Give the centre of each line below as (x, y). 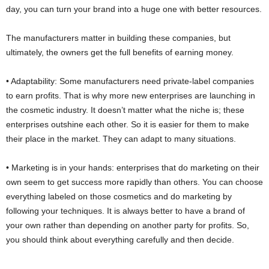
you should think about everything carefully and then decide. (120, 240)
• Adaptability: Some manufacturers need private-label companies (130, 81)
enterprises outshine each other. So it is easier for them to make (128, 125)
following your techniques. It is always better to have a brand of (125, 211)
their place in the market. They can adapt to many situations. (121, 139)
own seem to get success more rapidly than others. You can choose (134, 182)
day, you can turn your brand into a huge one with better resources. (134, 9)
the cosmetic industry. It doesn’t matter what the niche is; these (125, 110)
